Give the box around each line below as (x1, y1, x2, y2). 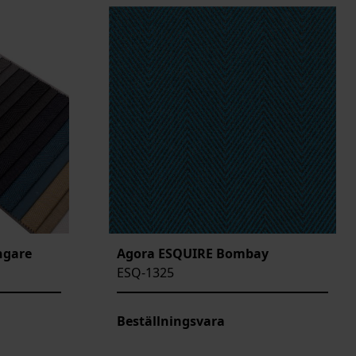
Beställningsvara (117, 311, 225, 330)
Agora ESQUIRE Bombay (117, 244, 269, 262)
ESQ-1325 (117, 263, 174, 281)
